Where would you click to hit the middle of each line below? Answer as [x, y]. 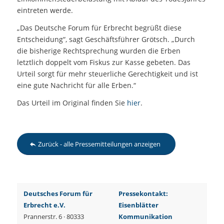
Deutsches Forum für [58, 194]
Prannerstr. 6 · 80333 [53, 217]
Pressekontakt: [143, 194]
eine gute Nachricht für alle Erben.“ [76, 85]
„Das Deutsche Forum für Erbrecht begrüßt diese [99, 27]
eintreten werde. [45, 10]
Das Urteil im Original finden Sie [72, 102]
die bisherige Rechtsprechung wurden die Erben [98, 50]
